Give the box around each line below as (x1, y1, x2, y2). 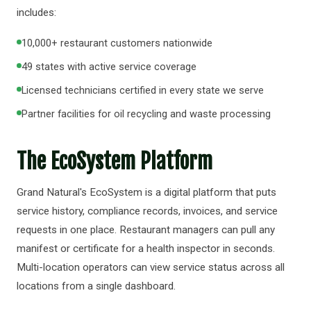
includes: (17, 6, 56, 19)
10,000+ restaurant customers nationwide (22, 37, 212, 49)
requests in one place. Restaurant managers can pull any (17, 224, 275, 236)
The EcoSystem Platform (17, 148, 212, 175)
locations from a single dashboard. (17, 280, 176, 292)
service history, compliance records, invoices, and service (17, 205, 278, 217)
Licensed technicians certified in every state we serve (22, 84, 264, 96)
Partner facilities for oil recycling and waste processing (22, 108, 271, 120)
